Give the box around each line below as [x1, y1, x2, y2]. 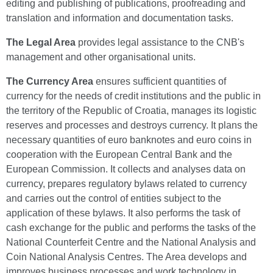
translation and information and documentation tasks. [6, 13, 233, 23]
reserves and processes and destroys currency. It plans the [6, 120, 258, 130]
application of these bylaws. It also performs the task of [6, 208, 240, 218]
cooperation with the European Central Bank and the [6, 149, 232, 160]
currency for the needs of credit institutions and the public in [6, 91, 261, 101]
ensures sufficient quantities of [93, 76, 226, 87]
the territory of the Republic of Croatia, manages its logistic [6, 105, 257, 116]
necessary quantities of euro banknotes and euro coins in [6, 135, 252, 145]
